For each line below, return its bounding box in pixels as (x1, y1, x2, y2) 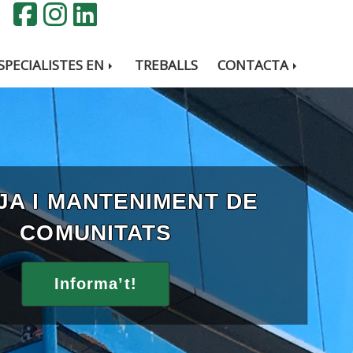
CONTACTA (217, 56, 292, 74)
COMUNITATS (20, 219, 173, 245)
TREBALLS (135, 56, 199, 74)
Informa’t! (54, 275, 137, 293)
